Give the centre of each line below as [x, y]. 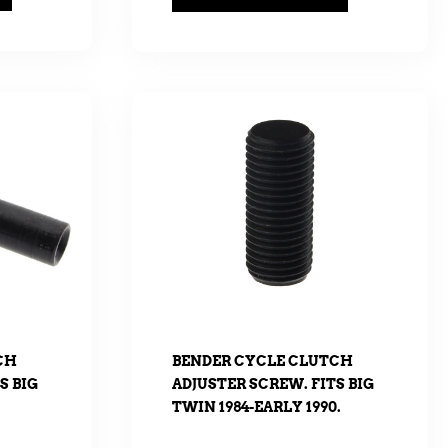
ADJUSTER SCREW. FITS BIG [272, 383]
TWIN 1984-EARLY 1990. [256, 406]
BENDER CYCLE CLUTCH [262, 360]
